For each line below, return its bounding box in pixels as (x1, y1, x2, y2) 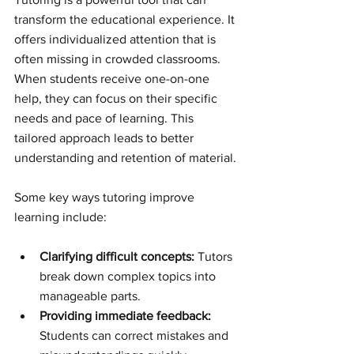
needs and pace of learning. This (14, 111, 197, 125)
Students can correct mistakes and (40, 329, 232, 342)
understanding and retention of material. (14, 151, 236, 164)
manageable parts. (40, 289, 141, 303)
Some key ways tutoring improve (14, 190, 198, 204)
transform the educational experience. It (14, 13, 238, 26)
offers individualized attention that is (14, 32, 219, 46)
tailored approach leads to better (14, 131, 197, 145)
